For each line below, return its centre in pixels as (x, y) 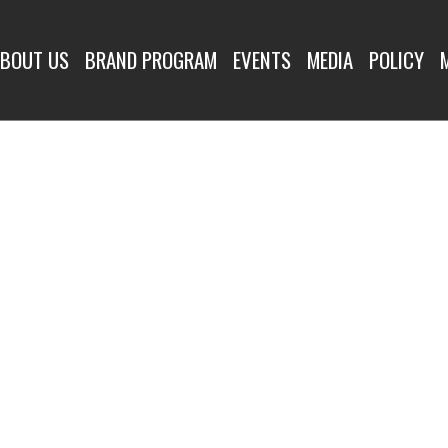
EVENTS (262, 59)
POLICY (396, 59)
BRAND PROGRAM (151, 59)
